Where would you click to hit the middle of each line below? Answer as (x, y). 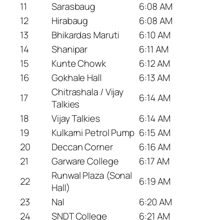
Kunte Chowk (79, 63)
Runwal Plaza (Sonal (92, 175)
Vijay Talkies (76, 118)
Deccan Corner (82, 147)
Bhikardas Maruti (85, 35)
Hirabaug (70, 20)
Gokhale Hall (77, 77)
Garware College (85, 161)
